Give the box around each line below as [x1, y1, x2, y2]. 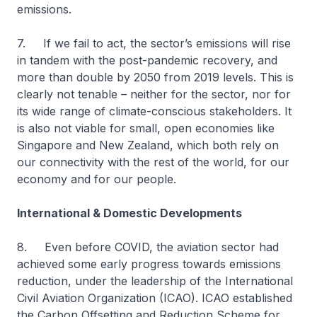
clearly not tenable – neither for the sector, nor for [17, 87, 291, 101]
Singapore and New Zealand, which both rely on [17, 138, 279, 152]
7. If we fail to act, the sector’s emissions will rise [17, 36, 291, 50]
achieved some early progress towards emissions [17, 257, 281, 271]
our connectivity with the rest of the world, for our [17, 155, 289, 169]
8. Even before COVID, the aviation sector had [17, 240, 279, 254]
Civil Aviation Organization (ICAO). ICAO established [17, 291, 292, 305]
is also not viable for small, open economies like [17, 121, 275, 135]
